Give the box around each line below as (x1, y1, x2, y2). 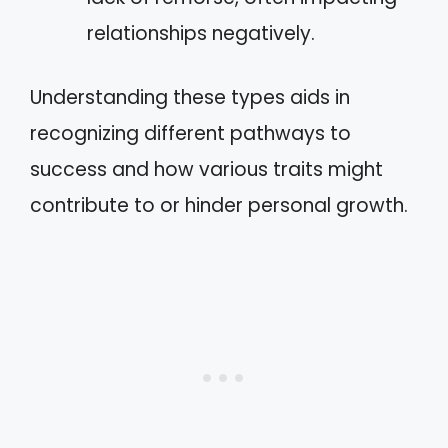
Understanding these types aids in (30, 84, 350, 111)
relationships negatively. (87, 19, 315, 47)
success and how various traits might (30, 156, 383, 183)
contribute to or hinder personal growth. (30, 192, 408, 219)
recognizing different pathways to (30, 120, 351, 147)
